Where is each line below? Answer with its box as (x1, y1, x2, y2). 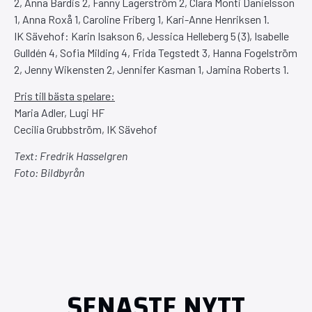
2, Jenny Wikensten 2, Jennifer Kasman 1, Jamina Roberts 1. (14, 62, 289, 76)
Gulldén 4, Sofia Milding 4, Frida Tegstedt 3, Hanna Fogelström (14, 45, 297, 59)
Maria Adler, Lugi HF (14, 105, 104, 119)
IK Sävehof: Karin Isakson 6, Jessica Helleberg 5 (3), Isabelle (14, 29, 289, 42)
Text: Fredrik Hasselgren (14, 149, 127, 163)
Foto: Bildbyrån (14, 166, 84, 180)
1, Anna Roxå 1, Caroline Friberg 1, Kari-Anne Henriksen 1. (14, 12, 270, 26)
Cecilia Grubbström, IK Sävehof (14, 122, 157, 136)
